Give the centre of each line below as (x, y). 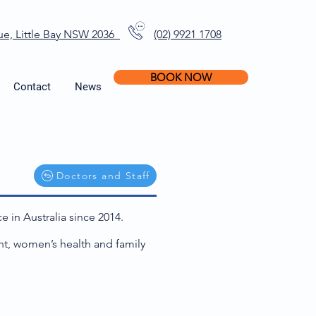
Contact (32, 87)
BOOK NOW (181, 77)
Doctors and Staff (103, 176)
